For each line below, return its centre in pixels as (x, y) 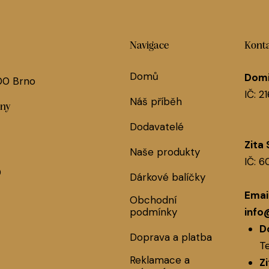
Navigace (149, 46)
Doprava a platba (171, 237)
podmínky (153, 212)
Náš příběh (156, 102)
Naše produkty (165, 152)
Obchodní (153, 200)
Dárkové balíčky (167, 177)
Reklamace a (159, 260)
